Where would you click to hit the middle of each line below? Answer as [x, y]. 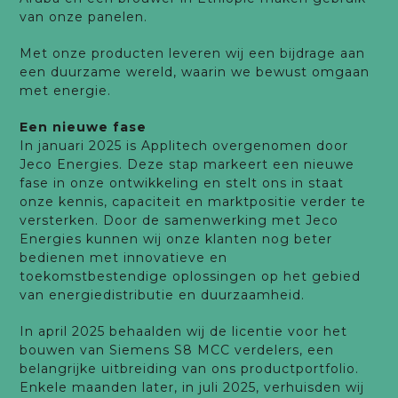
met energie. [66, 91]
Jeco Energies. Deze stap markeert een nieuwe [187, 164]
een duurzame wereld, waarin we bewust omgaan [195, 72]
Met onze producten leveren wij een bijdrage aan [193, 53]
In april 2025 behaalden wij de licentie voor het [184, 331]
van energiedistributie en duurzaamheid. [163, 295]
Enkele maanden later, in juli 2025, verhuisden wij [192, 387]
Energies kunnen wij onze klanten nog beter [176, 239]
